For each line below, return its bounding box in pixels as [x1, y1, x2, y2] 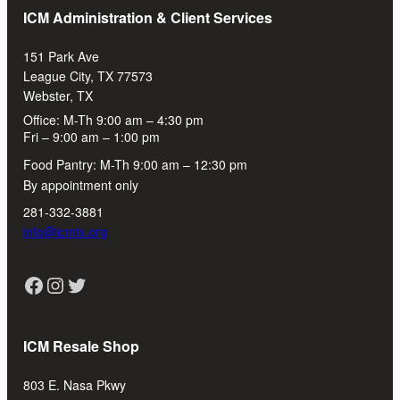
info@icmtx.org [22, 222, 108, 241]
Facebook [21, 268, 33, 300]
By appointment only [22, 176, 138, 195]
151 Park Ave [22, 47, 99, 66]
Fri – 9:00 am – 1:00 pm [22, 128, 160, 146]
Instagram [43, 268, 62, 300]
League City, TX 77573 [22, 67, 153, 86]
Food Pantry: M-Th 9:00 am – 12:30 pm [22, 155, 247, 174]
